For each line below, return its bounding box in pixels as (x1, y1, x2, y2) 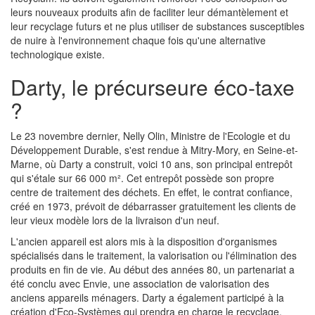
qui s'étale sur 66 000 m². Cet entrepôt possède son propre (11, 171, 274, 185)
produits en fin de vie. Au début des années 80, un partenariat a (11, 262, 295, 276)
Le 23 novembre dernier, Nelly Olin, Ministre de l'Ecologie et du (11, 129, 290, 143)
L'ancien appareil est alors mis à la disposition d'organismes (11, 234, 277, 248)
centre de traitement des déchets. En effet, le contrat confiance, (11, 185, 292, 199)
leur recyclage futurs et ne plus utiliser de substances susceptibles (11, 19, 304, 33)
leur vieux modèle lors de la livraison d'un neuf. (11, 213, 219, 227)
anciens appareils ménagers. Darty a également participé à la (11, 290, 284, 304)
